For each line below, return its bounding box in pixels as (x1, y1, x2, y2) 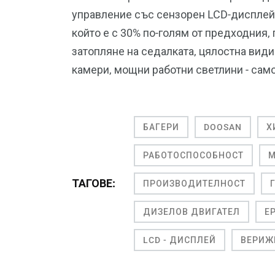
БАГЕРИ (143, 122, 179, 133)
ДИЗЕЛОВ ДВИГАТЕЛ (143, 207, 240, 217)
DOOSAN (204, 122, 242, 133)
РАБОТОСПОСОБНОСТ (143, 150, 244, 161)
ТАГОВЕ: (72, 177, 115, 190)
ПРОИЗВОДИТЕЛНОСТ (143, 179, 246, 189)
